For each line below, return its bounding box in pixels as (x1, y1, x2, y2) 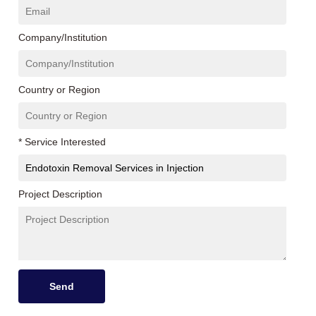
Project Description (18, 188, 103, 200)
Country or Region (18, 84, 101, 95)
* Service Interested (18, 136, 107, 147)
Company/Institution (18, 32, 108, 43)
